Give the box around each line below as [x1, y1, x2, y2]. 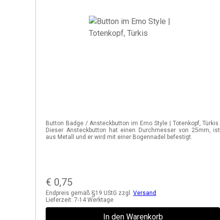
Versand [133, 190, 156, 196]
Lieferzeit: [46, 196, 74, 203]
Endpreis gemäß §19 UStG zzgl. [46, 190, 133, 196]
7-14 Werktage [74, 196, 113, 203]
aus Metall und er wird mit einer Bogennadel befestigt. [46, 134, 192, 140]
